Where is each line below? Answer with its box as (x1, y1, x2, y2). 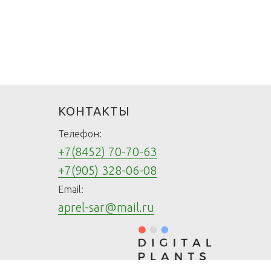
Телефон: (58, 128, 102, 140)
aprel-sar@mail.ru (58, 200, 154, 215)
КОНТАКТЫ (58, 104, 130, 119)
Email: (58, 184, 83, 195)
